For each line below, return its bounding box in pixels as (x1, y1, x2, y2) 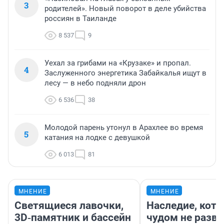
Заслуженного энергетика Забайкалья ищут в (44, 68, 206, 78)
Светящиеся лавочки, (14, 199, 123, 212)
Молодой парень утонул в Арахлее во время (44, 123, 203, 132)
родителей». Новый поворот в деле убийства (44, 4, 206, 13)
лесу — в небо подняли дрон (44, 78, 146, 88)
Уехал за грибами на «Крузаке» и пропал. (44, 58, 191, 68)
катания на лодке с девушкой (44, 133, 150, 142)
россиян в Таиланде (44, 14, 116, 23)
